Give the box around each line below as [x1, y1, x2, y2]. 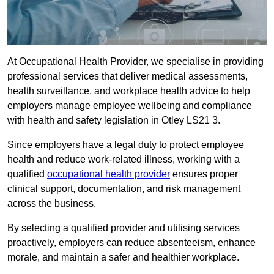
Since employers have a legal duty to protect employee [7, 139, 244, 150]
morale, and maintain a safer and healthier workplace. [7, 252, 239, 263]
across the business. [7, 198, 96, 209]
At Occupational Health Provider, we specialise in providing [7, 56, 264, 67]
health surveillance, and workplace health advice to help [7, 86, 250, 97]
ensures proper [170, 169, 238, 180]
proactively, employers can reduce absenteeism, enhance [7, 237, 256, 248]
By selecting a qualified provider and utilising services [7, 223, 240, 234]
